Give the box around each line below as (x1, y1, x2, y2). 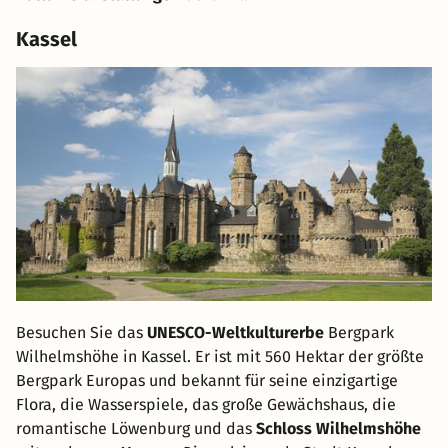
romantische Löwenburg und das (16, 419, 256, 439)
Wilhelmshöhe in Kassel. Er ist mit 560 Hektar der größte (16, 347, 424, 367)
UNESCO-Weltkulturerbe (147, 323, 324, 343)
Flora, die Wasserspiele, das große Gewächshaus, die (16, 395, 396, 415)
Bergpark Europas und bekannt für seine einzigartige (16, 371, 398, 391)
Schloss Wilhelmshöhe (256, 419, 421, 439)
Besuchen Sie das (16, 323, 147, 343)
